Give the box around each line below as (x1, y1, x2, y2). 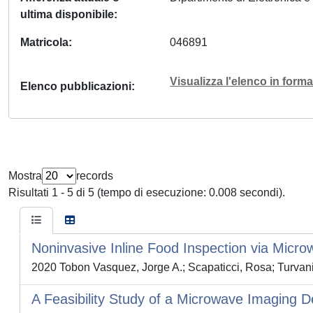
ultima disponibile (20, 8, 114, 20)
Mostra (8, 170, 42, 182)
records (76, 170, 113, 182)
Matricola (20, 36, 68, 48)
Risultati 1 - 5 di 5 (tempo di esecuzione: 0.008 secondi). (8, 187, 285, 198)
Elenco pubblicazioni (20, 80, 131, 92)
